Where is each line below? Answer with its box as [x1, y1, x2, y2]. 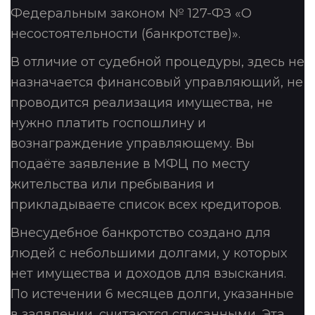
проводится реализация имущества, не [11, 94, 273, 110]
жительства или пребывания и [11, 176, 214, 192]
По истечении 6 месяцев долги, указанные [11, 285, 294, 302]
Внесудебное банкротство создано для [11, 224, 271, 240]
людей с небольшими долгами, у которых [11, 245, 287, 261]
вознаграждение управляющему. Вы [11, 135, 255, 151]
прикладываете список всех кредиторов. [11, 196, 281, 212]
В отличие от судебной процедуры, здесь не [11, 53, 304, 70]
